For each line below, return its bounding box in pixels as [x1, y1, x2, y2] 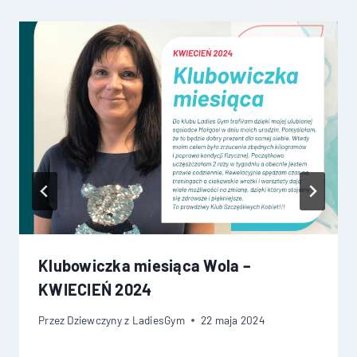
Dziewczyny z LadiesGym [67, 313, 185, 328]
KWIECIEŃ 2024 [38, 279, 152, 299]
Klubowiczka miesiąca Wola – [38, 255, 251, 275]
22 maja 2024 [200, 313, 265, 328]
